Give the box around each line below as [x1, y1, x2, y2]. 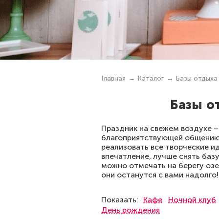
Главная [101, 74, 126, 83]
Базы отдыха [175, 74, 218, 83]
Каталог [137, 74, 164, 83]
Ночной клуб [168, 195, 216, 204]
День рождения [101, 205, 160, 215]
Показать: [101, 195, 138, 204]
